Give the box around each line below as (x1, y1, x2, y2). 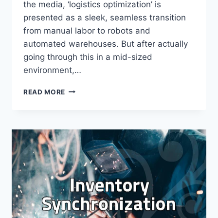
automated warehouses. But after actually (23, 38, 188, 49)
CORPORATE (65, 157, 109, 165)
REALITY (65, 95, 95, 104)
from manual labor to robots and (23, 25, 150, 36)
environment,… (23, 65, 81, 75)
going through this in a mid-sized (23, 52, 152, 62)
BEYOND (65, 136, 95, 145)
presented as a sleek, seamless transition (23, 12, 186, 22)
